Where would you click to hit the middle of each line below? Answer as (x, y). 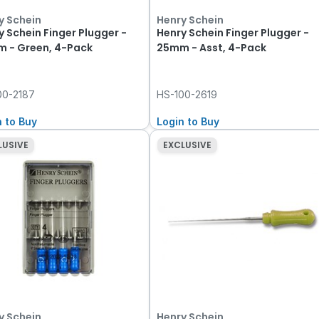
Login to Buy (188, 121)
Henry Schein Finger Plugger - (233, 32)
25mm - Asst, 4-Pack (212, 47)
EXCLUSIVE (187, 145)
